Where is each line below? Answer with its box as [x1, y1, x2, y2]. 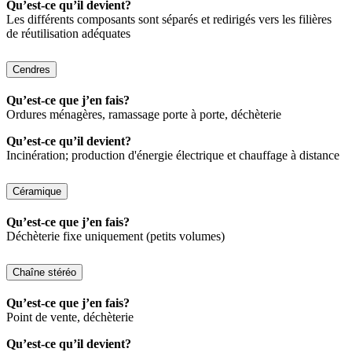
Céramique [13, 185, 61, 198]
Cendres [13, 64, 50, 76]
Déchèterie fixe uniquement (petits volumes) [6, 229, 225, 244]
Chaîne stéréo [13, 266, 76, 278]
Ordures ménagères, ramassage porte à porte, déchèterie [6, 108, 281, 122]
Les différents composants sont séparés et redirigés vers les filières [6, 13, 332, 27]
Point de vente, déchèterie [6, 310, 134, 324]
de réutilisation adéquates [6, 27, 130, 41]
